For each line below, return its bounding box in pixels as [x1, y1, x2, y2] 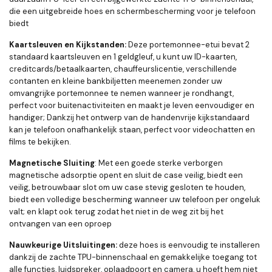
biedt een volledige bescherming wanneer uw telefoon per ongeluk [9, 194, 260, 205]
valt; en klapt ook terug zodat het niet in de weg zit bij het [9, 206, 223, 217]
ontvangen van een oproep [9, 219, 112, 229]
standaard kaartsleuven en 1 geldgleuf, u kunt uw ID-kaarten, [9, 52, 237, 63]
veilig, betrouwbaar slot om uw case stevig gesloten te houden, [9, 182, 245, 193]
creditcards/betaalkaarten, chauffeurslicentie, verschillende [9, 64, 237, 75]
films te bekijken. [9, 137, 71, 148]
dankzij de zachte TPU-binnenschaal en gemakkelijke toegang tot [9, 252, 257, 263]
